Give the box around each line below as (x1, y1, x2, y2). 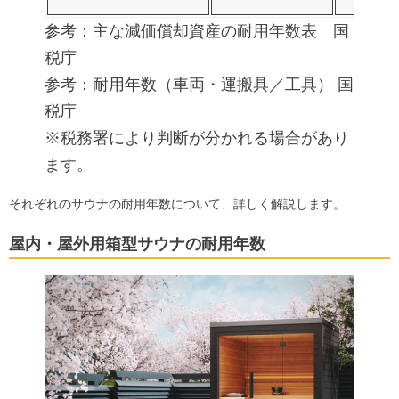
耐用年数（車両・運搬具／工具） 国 (93, 76, 354, 94)
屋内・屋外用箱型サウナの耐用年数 (9, 235, 265, 254)
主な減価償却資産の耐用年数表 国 (93, 22, 349, 41)
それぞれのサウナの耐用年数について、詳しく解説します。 (9, 197, 346, 212)
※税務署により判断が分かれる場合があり (45, 129, 349, 148)
